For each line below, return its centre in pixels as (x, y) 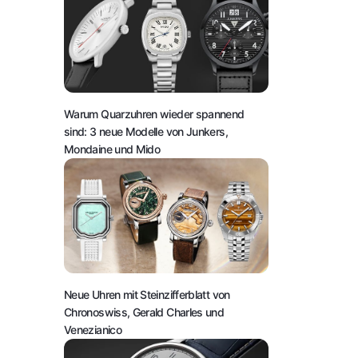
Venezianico (93, 329)
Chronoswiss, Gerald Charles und (144, 312)
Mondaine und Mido (112, 149)
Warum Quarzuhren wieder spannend (154, 113)
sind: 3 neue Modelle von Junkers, (146, 131)
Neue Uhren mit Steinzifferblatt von (147, 294)
